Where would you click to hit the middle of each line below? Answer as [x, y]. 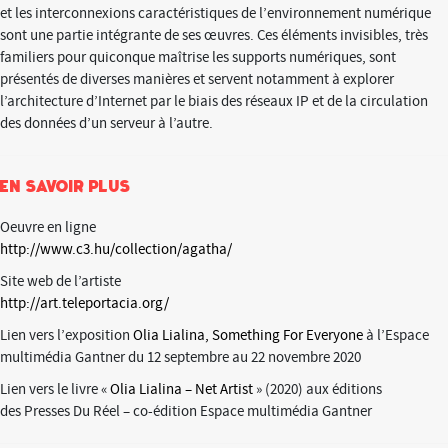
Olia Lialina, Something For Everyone [248, 335]
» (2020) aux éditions [317, 389]
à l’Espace [396, 335]
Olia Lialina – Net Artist [181, 389]
